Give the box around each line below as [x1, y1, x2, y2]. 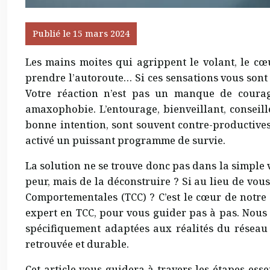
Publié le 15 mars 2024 [33, 28, 130, 40]
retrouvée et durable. [25, 237, 129, 251]
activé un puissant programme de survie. [25, 134, 225, 148]
